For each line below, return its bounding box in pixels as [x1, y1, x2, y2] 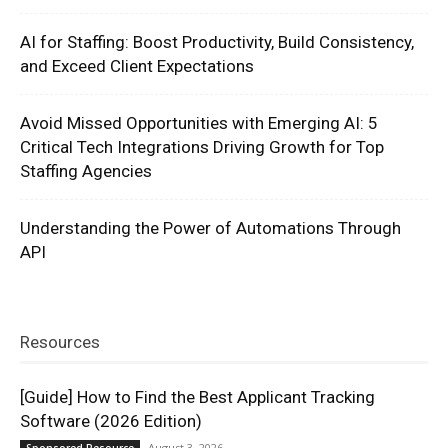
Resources [20, 332, 100, 353]
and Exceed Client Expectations [20, 56, 254, 77]
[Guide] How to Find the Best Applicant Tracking [20, 387, 375, 408]
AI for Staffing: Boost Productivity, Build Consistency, [20, 32, 414, 53]
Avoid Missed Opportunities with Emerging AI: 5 [20, 113, 378, 134]
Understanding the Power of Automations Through [20, 218, 401, 239]
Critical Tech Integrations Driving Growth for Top [20, 137, 384, 158]
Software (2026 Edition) [20, 411, 202, 432]
